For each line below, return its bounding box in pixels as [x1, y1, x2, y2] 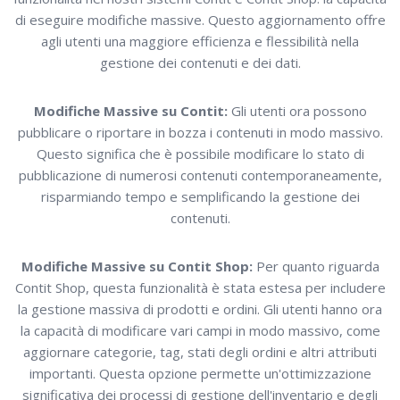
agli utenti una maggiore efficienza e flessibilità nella [41, 31, 359, 50]
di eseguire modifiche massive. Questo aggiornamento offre [14, 10, 386, 29]
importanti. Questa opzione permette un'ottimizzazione [29, 363, 371, 382]
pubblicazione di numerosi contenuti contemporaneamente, [18, 165, 382, 184]
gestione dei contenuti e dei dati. [99, 53, 301, 71]
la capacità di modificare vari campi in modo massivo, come [20, 321, 380, 339]
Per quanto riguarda [255, 256, 379, 275]
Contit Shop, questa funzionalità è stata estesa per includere [14, 278, 386, 296]
